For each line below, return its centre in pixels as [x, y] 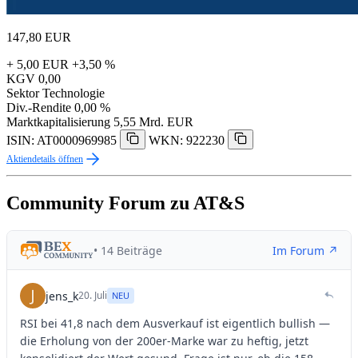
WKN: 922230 [187, 141]
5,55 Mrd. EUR [153, 122]
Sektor [23, 93]
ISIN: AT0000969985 [62, 141]
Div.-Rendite [39, 108]
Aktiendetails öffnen [45, 159]
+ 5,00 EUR [38, 65]
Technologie [74, 93]
